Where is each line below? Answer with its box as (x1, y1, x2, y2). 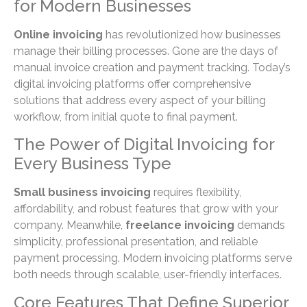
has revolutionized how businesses (103, 27, 281, 41)
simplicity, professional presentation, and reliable (14, 235, 258, 249)
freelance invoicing (125, 219, 234, 232)
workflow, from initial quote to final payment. (14, 110, 238, 123)
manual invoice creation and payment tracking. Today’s (14, 60, 291, 74)
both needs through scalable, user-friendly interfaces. (14, 268, 282, 282)
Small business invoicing (14, 186, 151, 199)
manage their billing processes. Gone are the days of (14, 44, 278, 58)
